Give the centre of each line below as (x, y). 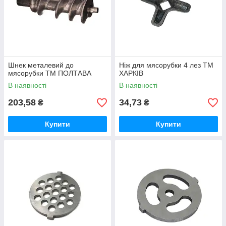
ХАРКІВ (131, 73)
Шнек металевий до (41, 65)
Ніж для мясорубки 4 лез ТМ (166, 65)
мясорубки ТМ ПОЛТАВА (50, 73)
